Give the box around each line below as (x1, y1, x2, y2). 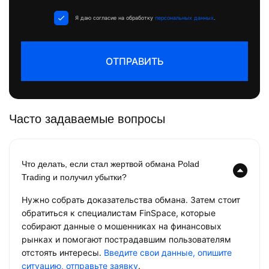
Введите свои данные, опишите (104, 247, 232, 258)
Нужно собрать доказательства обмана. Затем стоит (22, 195, 240, 205)
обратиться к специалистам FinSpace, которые (22, 208, 216, 219)
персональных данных (155, 14, 214, 22)
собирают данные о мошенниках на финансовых (22, 221, 222, 232)
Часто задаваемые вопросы (9, 112, 165, 126)
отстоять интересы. (22, 247, 104, 258)
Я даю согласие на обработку (75, 14, 155, 22)
